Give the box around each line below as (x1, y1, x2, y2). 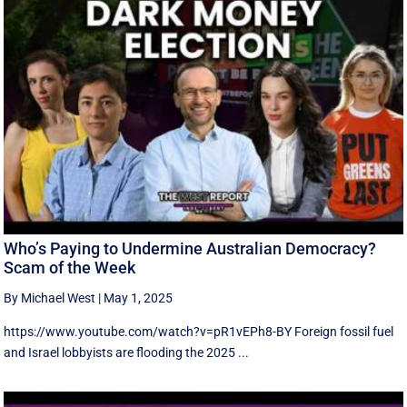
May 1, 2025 (104, 290, 174, 305)
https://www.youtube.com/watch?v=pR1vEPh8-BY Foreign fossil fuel (4, 323, 394, 339)
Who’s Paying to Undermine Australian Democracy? (4, 238, 377, 258)
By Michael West (4, 290, 96, 305)
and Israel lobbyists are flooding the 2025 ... (4, 344, 250, 360)
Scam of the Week (4, 257, 136, 277)
